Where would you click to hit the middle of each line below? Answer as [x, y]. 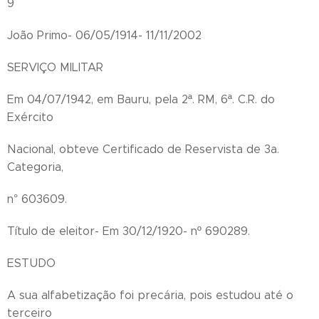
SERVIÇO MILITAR [55, 67]
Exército [30, 117]
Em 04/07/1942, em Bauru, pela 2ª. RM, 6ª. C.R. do [141, 99]
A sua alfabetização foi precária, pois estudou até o [150, 295]
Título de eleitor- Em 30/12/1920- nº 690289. [129, 231]
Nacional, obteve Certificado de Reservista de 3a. [143, 149]
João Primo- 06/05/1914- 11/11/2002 [104, 35]
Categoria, [35, 167]
